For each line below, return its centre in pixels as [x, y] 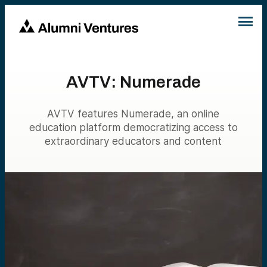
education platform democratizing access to [133, 128]
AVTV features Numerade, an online [133, 114]
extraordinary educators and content [133, 141]
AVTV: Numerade [133, 82]
